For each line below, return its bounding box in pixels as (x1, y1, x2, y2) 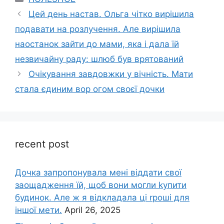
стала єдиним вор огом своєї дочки (15, 83, 164, 94)
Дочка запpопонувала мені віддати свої (15, 167, 181, 177)
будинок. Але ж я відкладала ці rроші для (15, 192, 189, 202)
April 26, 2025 (64, 204, 120, 215)
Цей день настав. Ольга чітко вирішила (28, 8, 194, 19)
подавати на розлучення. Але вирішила (15, 23, 180, 34)
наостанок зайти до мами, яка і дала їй (15, 38, 179, 49)
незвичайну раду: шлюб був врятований (15, 53, 183, 64)
